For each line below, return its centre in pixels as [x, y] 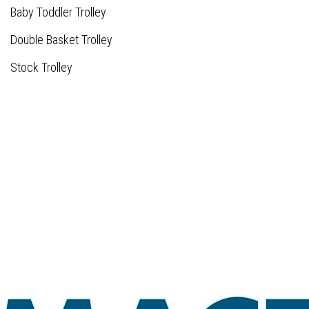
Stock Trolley [41, 67]
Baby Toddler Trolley [58, 12]
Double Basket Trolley [61, 40]
